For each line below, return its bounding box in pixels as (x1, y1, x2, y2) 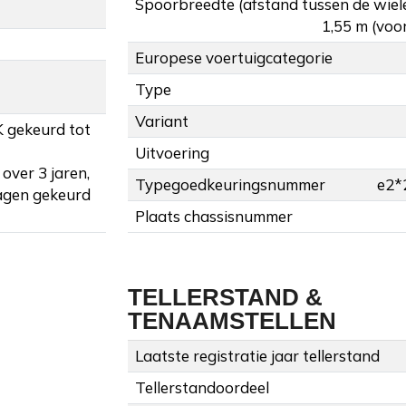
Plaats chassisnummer (135, 207, 293, 227)
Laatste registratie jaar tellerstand (135, 346, 380, 366)
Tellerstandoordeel (135, 378, 269, 398)
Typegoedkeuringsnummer (135, 175, 325, 195)
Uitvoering (135, 143, 209, 163)
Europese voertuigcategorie (135, 48, 333, 68)
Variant (135, 111, 188, 131)
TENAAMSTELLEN (128, 307, 336, 335)
